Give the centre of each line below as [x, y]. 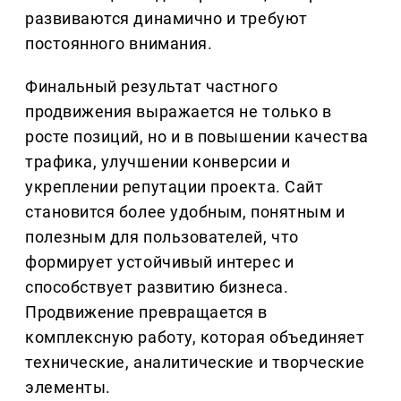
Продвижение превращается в [147, 312]
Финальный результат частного [152, 87]
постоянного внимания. [119, 44]
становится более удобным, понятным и [185, 212]
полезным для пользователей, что [162, 237]
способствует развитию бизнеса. [157, 287]
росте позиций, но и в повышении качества [197, 137]
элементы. [68, 388]
